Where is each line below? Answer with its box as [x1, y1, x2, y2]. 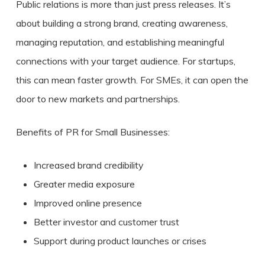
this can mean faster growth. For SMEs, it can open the [15, 74, 248, 86]
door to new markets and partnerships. [15, 93, 180, 105]
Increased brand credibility [33, 159, 144, 171]
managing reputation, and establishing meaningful [15, 36, 224, 48]
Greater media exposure [33, 178, 135, 190]
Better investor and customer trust [33, 216, 179, 228]
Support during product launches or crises [33, 235, 206, 247]
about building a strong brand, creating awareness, [15, 17, 228, 29]
